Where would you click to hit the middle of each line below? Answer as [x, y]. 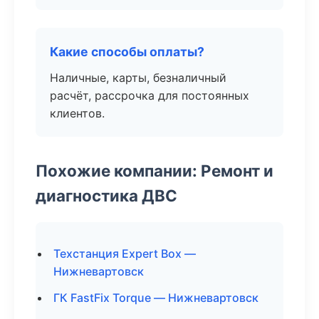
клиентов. [77, 113]
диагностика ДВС [106, 195]
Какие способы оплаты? [127, 52]
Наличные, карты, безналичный [138, 78]
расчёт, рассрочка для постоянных [150, 95]
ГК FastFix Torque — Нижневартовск [156, 298]
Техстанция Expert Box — [125, 253]
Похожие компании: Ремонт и [155, 171]
